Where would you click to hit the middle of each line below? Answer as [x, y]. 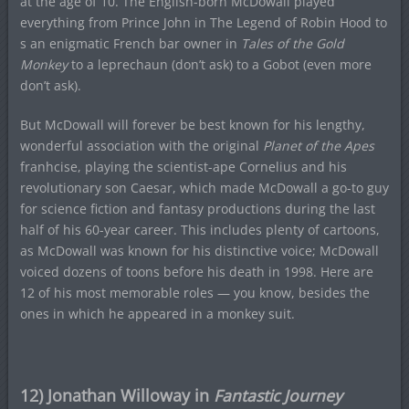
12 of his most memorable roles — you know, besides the [194, 293]
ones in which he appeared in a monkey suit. [157, 314]
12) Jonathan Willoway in [116, 395]
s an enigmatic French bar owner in [130, 43]
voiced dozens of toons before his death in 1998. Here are [196, 272]
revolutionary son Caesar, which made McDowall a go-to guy [204, 188]
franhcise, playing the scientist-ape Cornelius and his [183, 167]
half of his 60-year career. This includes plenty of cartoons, [199, 230]
